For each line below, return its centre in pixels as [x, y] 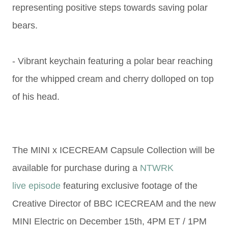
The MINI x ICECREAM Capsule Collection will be [113, 150]
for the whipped [45, 79]
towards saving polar [166, 8]
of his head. [36, 97]
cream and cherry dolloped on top [146, 79]
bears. [25, 25]
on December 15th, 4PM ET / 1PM [137, 221]
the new [200, 204]
